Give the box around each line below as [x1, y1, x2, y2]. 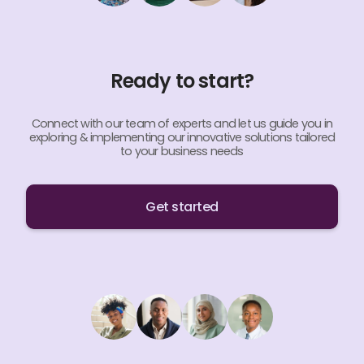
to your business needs [120, 142, 244, 159]
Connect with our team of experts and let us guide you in [31, 115, 333, 132]
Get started [145, 197, 219, 216]
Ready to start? [110, 67, 254, 94]
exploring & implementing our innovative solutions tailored [28, 128, 336, 145]
